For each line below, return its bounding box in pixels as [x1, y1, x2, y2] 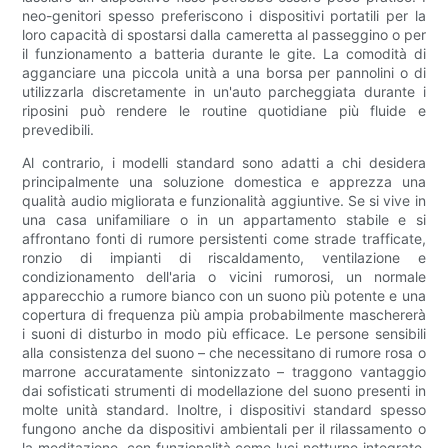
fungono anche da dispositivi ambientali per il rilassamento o [22, 420, 426, 438]
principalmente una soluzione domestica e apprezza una [22, 173, 426, 191]
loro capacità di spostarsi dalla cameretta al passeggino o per [22, 26, 426, 44]
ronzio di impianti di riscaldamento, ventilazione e [22, 249, 426, 267]
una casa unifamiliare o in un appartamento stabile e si [22, 211, 426, 229]
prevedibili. [22, 121, 95, 139]
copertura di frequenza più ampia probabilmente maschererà [22, 306, 426, 324]
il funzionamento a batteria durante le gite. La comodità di [22, 45, 426, 63]
